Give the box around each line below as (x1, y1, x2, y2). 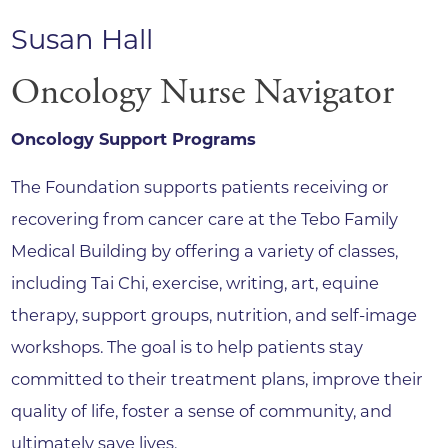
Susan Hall (11, 23, 154, 57)
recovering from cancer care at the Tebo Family (11, 209, 399, 230)
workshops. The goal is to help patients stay (11, 337, 364, 358)
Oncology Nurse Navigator (11, 70, 395, 117)
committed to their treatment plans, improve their (11, 369, 424, 390)
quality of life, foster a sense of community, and (11, 401, 393, 422)
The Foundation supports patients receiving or (11, 177, 390, 198)
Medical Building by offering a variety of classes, (11, 241, 399, 262)
